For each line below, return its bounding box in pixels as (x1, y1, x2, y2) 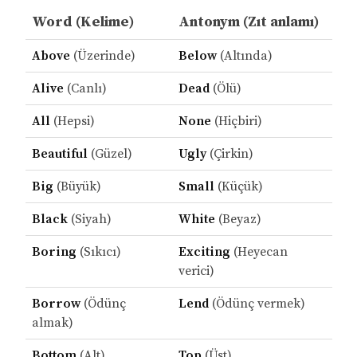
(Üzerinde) (69, 48, 135, 65)
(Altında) (216, 48, 273, 65)
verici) (178, 263, 214, 280)
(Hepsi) (49, 113, 95, 130)
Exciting (178, 244, 230, 261)
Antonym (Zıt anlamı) (178, 13, 319, 32)
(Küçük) (214, 178, 263, 195)
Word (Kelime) (31, 13, 134, 32)
